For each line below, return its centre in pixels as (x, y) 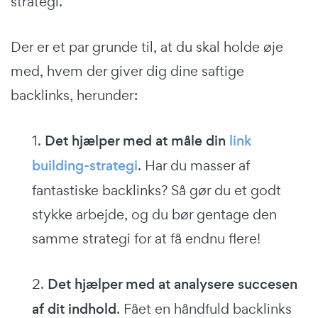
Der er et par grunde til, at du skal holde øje (147, 46)
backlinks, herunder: (74, 95)
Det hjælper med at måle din (137, 141)
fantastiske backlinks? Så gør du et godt (157, 190)
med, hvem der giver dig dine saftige (127, 71)
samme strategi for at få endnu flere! (146, 238)
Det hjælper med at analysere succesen (172, 284)
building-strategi (85, 165)
